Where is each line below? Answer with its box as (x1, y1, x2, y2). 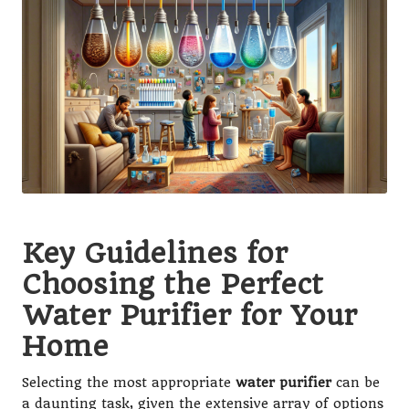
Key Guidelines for (22, 236, 288, 269)
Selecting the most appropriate (22, 374, 236, 391)
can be (331, 374, 380, 391)
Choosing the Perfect (22, 267, 323, 300)
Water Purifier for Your (22, 298, 357, 331)
